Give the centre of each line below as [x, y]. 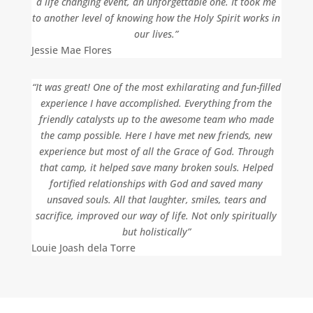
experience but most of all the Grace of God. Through [156, 151]
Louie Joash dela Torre [83, 248]
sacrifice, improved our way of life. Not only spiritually [156, 216]
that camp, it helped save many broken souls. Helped [156, 167]
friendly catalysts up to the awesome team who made [156, 119]
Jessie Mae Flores [71, 50]
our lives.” [156, 34]
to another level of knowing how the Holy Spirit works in [156, 18]
